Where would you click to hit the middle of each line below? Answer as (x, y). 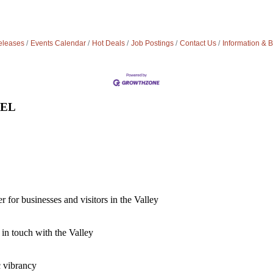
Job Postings (152, 44)
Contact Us (198, 44)
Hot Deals (108, 44)
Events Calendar (58, 44)
